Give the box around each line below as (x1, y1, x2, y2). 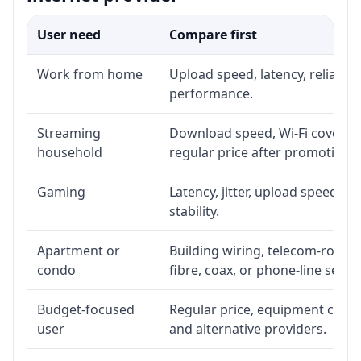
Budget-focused (37, 300, 135, 318)
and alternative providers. (169, 319, 326, 338)
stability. (169, 201, 219, 220)
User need (37, 25, 101, 44)
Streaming (37, 123, 101, 142)
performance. (169, 84, 253, 102)
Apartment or (37, 241, 120, 259)
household (37, 143, 102, 161)
